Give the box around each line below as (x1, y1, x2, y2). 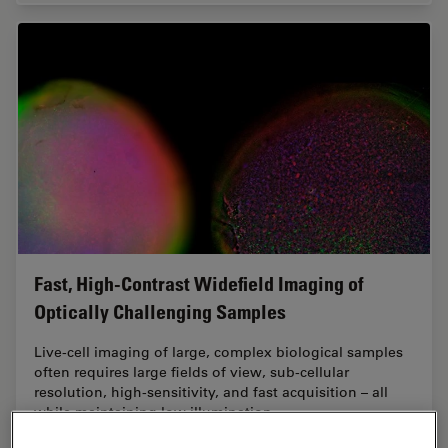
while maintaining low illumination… (34, 403, 286, 422)
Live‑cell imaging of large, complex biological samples (34, 343, 403, 362)
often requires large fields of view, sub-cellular (34, 363, 349, 382)
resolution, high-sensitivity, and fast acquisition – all (34, 383, 388, 402)
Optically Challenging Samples (34, 300, 286, 325)
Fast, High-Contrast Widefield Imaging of (34, 272, 364, 297)
